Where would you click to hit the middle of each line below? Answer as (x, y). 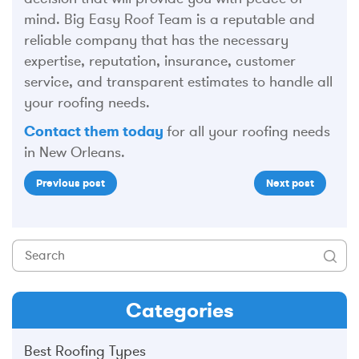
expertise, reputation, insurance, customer (160, 61)
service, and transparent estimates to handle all (178, 81)
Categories (179, 310)
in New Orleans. (75, 152)
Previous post (71, 183)
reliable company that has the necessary (156, 40)
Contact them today (95, 131)
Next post (290, 183)
